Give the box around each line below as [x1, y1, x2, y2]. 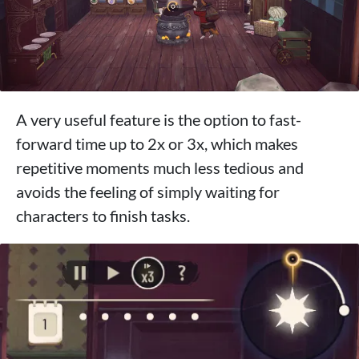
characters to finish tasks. [16, 206, 190, 226]
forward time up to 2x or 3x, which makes [16, 134, 298, 154]
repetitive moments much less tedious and [16, 158, 304, 178]
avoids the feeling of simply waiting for [16, 182, 280, 202]
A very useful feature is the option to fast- [16, 110, 301, 130]
